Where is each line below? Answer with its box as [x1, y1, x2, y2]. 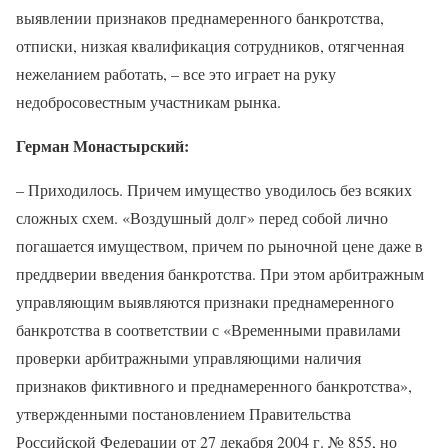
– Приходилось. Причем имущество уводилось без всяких [16, 178, 412, 200]
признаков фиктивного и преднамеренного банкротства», [16, 374, 412, 396]
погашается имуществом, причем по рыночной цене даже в [16, 234, 423, 256]
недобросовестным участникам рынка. [16, 90, 281, 112]
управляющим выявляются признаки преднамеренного [16, 290, 394, 312]
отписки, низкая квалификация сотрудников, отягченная [16, 34, 404, 56]
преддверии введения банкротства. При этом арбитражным [16, 262, 424, 284]
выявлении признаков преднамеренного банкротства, [16, 6, 384, 28]
